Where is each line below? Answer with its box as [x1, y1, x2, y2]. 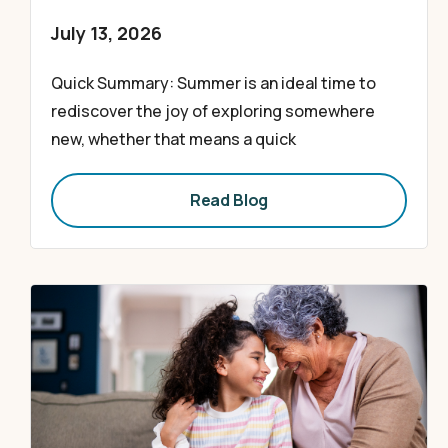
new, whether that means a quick [51, 128, 296, 150]
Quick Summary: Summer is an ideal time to [51, 72, 376, 94]
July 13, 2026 [51, 21, 162, 45]
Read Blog [189, 189, 269, 211]
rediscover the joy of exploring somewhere [51, 100, 375, 122]
